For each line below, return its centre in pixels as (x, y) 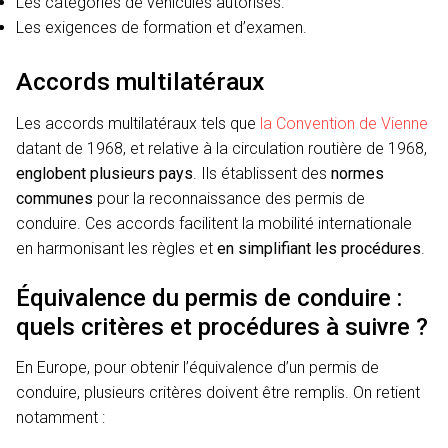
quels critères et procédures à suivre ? (222, 326)
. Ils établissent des (262, 174)
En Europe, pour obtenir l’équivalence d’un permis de (197, 367)
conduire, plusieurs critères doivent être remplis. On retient (218, 392)
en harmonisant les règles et (116, 249)
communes (54, 199)
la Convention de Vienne (344, 124)
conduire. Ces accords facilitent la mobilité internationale (214, 224)
